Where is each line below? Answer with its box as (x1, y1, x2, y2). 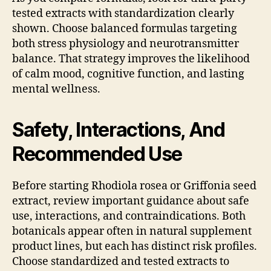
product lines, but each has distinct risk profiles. (12, 239, 257, 253)
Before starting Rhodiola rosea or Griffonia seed (12, 178, 256, 193)
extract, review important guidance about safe (12, 194, 249, 208)
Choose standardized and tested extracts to (12, 254, 229, 269)
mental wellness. (12, 82, 100, 96)
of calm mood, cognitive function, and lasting (12, 67, 244, 81)
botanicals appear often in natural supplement (12, 224, 252, 238)
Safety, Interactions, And (12, 117, 225, 142)
